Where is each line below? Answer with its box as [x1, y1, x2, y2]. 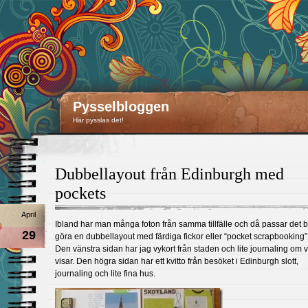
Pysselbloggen [73, 99, 169, 114]
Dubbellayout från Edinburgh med [55, 165, 284, 183]
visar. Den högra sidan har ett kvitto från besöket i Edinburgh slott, [55, 256, 298, 266]
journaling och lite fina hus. [55, 269, 155, 278]
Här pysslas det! [73, 116, 124, 124]
